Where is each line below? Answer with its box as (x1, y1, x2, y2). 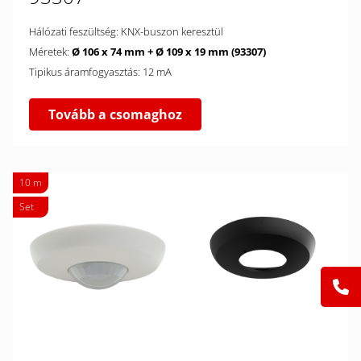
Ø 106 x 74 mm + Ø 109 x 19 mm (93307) (72, 44, 266, 59)
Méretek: (29, 44, 72, 59)
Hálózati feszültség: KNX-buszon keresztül (121, 24, 223, 39)
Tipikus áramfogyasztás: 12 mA (143, 64, 172, 79)
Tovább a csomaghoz (48, 106, 182, 123)
